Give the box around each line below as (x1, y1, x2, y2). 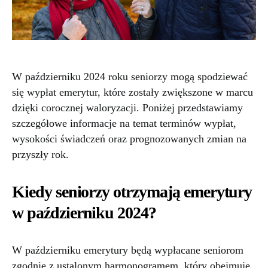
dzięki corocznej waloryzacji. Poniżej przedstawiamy (12, 102, 243, 114)
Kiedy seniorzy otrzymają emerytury (12, 182, 252, 202)
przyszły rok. (12, 148, 69, 161)
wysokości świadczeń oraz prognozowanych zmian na (12, 133, 246, 145)
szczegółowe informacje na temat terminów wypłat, (12, 117, 236, 130)
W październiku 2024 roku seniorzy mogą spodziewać (12, 71, 248, 83)
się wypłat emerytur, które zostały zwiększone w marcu (12, 86, 253, 99)
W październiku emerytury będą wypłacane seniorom (12, 244, 243, 257)
